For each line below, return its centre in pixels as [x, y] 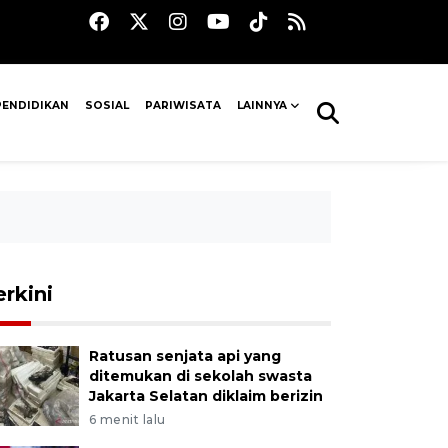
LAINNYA [262, 105]
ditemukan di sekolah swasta [200, 376]
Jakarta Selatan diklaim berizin [205, 396]
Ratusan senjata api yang [184, 356]
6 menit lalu [127, 419]
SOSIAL [106, 105]
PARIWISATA [183, 105]
